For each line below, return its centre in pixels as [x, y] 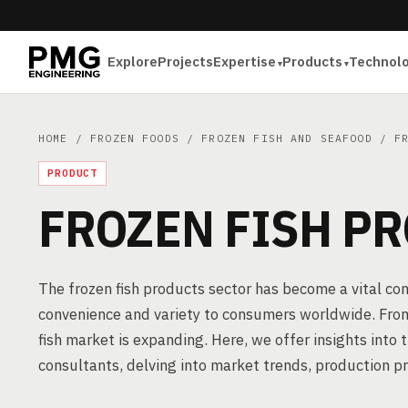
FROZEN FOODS [135, 138]
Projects [186, 61]
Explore [133, 61]
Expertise [245, 61]
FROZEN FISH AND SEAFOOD [287, 138]
